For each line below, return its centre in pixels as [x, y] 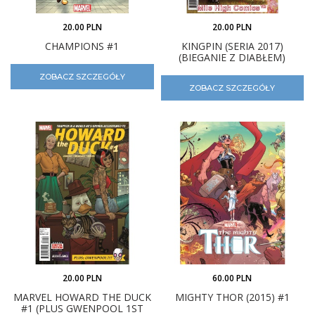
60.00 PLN [232, 278]
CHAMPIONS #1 [82, 46]
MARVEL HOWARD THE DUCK [82, 297]
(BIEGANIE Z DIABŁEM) [232, 57]
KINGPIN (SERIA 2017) [232, 46]
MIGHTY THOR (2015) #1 [232, 297]
